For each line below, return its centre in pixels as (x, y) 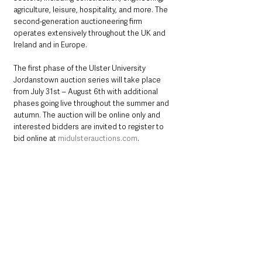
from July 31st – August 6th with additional (87, 92)
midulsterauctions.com (98, 139)
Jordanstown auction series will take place (88, 80)
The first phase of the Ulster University (80, 68)
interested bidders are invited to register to (89, 127)
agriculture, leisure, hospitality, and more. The (92, 10)
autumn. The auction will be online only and (88, 115)
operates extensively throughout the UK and (90, 33)
